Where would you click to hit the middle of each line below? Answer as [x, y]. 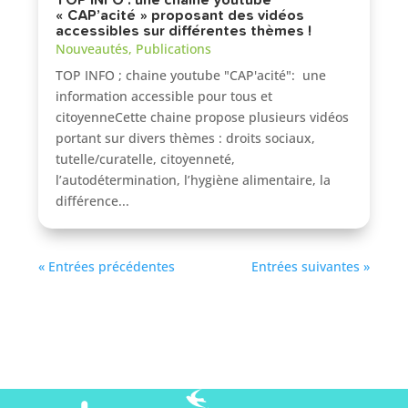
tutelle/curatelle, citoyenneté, [146, 159]
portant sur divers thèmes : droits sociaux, [186, 138]
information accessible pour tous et [164, 97]
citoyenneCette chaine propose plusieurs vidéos [203, 117]
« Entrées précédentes [107, 267]
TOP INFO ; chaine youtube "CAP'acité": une [191, 76]
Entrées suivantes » [310, 267]
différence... [93, 201]
